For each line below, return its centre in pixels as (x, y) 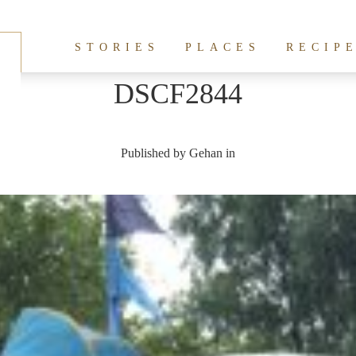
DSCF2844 (178, 94)
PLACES (223, 47)
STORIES (117, 47)
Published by (155, 153)
